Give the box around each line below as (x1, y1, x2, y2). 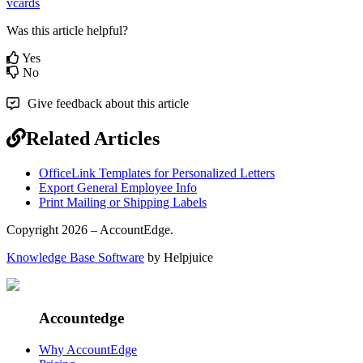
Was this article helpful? (6, 23, 128, 38)
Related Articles (26, 128, 160, 150)
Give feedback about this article (28, 96, 189, 111)
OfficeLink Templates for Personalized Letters (39, 166, 275, 181)
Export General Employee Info (39, 181, 197, 195)
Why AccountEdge (39, 342, 137, 357)
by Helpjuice (144, 250, 213, 265)
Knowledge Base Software (6, 250, 144, 265)
